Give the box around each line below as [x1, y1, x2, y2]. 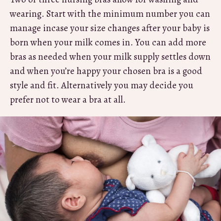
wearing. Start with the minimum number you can [10, 7, 210, 20]
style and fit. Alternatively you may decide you [10, 78, 193, 92]
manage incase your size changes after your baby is [10, 21, 210, 35]
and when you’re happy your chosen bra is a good [10, 64, 202, 77]
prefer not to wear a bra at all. [10, 93, 126, 106]
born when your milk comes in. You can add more [10, 36, 206, 49]
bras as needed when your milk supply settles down [10, 50, 211, 63]
